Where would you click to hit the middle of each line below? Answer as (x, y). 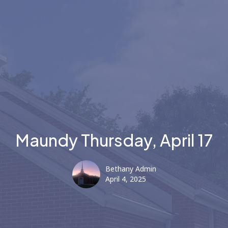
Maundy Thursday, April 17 (114, 140)
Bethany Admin (131, 169)
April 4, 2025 (125, 180)
